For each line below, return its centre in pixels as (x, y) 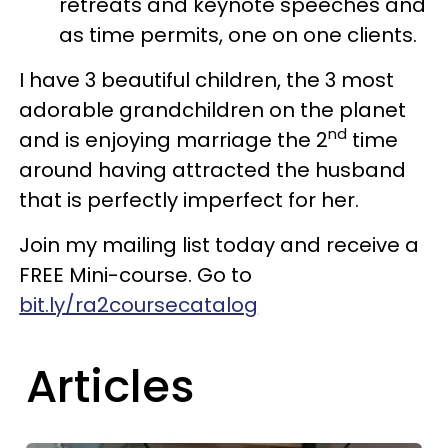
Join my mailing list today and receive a (219, 244)
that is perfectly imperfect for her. (189, 199)
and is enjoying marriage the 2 (174, 139)
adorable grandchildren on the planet (213, 109)
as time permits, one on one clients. (238, 34)
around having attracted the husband (213, 169)
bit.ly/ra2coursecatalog (139, 304)
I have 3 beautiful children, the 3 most (207, 79)
